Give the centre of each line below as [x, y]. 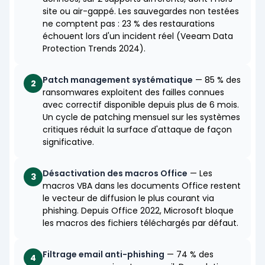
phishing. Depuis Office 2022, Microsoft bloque [138, 211]
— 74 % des [189, 255]
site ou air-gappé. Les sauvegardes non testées [141, 12]
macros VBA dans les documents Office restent [142, 186]
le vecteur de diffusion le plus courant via [128, 198]
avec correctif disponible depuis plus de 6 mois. [141, 105]
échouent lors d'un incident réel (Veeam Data [138, 36]
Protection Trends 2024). [94, 49]
